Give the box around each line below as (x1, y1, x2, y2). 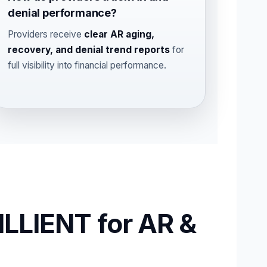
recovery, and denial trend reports (8, 44, 170, 55)
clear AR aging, (84, 29, 155, 40)
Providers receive (8, 29, 85, 40)
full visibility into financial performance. (8, 60, 167, 71)
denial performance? (8, 7, 117, 19)
